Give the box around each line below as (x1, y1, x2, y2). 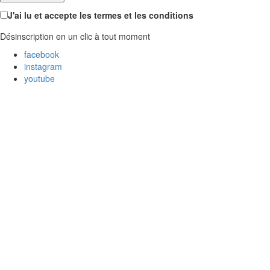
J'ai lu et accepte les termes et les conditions (8, 9, 193, 21)
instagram (24, 60, 62, 72)
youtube (24, 72, 55, 84)
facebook (24, 48, 59, 60)
